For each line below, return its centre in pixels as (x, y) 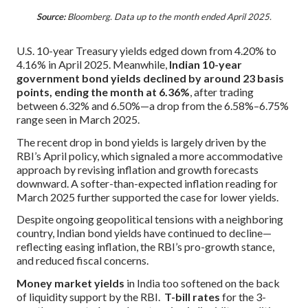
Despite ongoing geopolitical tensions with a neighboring (150, 219)
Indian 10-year (206, 64)
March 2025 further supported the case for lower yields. (147, 197)
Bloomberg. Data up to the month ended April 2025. (168, 16)
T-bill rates (192, 297)
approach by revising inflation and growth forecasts (137, 169)
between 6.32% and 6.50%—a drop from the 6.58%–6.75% (153, 105)
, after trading (222, 91)
